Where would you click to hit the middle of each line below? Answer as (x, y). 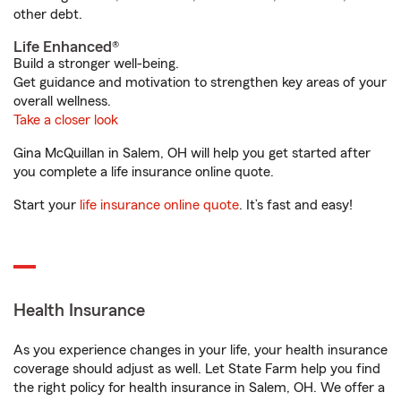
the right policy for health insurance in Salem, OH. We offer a (199, 388)
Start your (47, 205)
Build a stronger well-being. (96, 64)
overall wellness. (62, 101)
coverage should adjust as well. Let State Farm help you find (197, 369)
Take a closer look (66, 120)
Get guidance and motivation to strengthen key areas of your (200, 82)
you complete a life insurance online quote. (144, 172)
